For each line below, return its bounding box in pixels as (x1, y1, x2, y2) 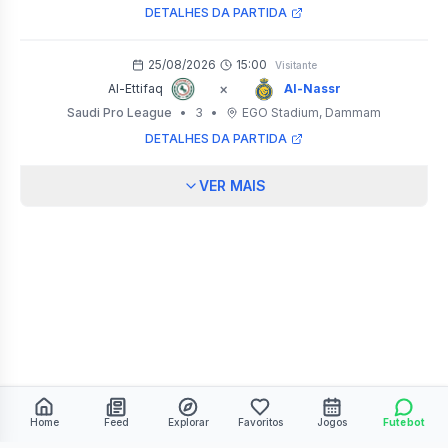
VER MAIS (198, 177, 266, 194)
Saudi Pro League (67, 105, 172, 120)
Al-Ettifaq (107, 81, 163, 96)
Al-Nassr (283, 81, 341, 96)
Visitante (274, 58, 317, 71)
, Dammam (319, 105, 381, 120)
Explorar (167, 416, 209, 428)
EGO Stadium (242, 105, 319, 120)
